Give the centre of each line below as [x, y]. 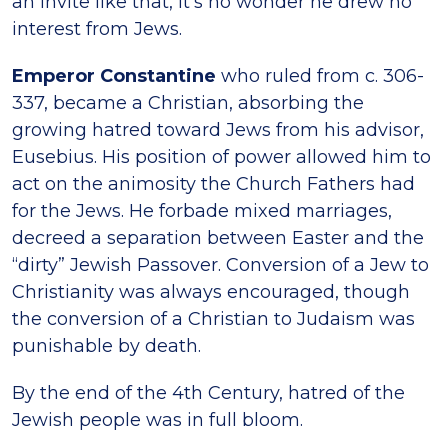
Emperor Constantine [114, 75]
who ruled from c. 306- [320, 75]
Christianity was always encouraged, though [211, 291]
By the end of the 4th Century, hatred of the [208, 392]
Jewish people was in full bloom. [157, 419]
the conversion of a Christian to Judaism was [213, 318]
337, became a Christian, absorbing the [188, 102]
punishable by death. [106, 345]
